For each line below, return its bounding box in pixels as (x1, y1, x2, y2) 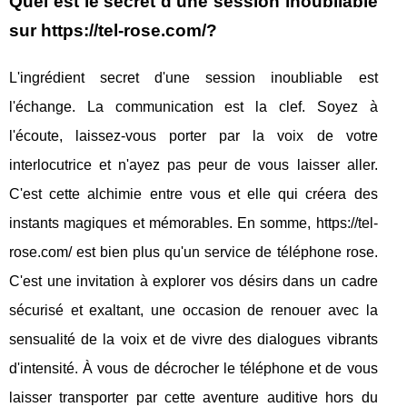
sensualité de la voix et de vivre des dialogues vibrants (9, 331, 378, 347)
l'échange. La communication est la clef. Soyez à (9, 98, 378, 114)
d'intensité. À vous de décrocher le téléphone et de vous (9, 360, 378, 376)
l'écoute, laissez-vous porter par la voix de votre (9, 127, 378, 144)
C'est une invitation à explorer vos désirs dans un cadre (9, 273, 378, 289)
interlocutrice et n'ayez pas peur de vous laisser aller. (9, 156, 378, 173)
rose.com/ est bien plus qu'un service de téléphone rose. (9, 243, 378, 260)
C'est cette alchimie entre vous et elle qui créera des (9, 185, 378, 202)
